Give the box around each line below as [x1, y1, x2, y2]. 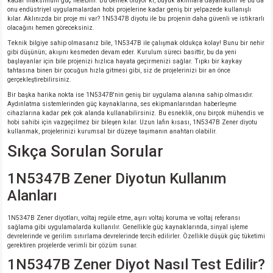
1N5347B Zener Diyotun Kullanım [7, 170, 226, 187]
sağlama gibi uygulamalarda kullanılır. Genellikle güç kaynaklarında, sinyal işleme [7, 224, 248, 230]
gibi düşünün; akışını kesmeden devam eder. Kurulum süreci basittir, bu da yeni [7, 49, 236, 55]
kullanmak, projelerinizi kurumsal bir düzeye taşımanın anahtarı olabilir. [7, 128, 217, 135]
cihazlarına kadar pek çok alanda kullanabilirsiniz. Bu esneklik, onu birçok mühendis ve [7, 110, 264, 116]
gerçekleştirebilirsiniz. [7, 76, 71, 83]
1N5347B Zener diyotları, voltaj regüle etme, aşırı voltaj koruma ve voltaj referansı [7, 214, 240, 221]
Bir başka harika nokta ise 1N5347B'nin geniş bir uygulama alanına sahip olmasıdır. [7, 91, 253, 98]
